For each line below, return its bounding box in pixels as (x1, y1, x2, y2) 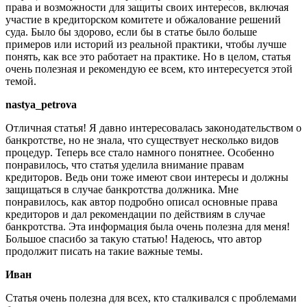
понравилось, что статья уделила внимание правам (5, 159, 244, 171)
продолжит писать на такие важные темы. (5, 245, 203, 258)
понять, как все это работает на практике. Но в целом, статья (5, 51, 291, 63)
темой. (5, 75, 36, 88)
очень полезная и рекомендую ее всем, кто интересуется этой (5, 63, 293, 75)
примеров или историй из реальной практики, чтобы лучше (5, 38, 286, 51)
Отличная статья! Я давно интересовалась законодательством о (5, 122, 302, 134)
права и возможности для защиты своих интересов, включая (5, 1, 288, 14)
